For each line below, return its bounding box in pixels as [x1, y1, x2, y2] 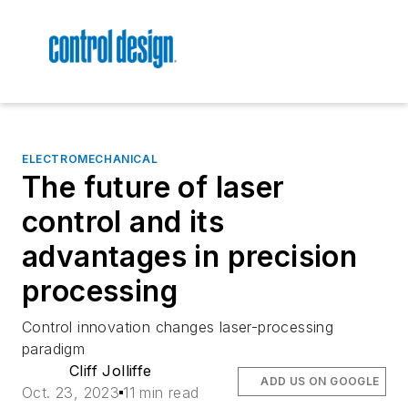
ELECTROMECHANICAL [22, 152, 158, 167]
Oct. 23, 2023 [22, 383, 120, 403]
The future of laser [22, 169, 285, 206]
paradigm [22, 340, 86, 359]
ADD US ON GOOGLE [260, 374, 380, 389]
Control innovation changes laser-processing [22, 318, 334, 337]
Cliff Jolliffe [69, 362, 152, 381]
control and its [22, 204, 224, 240]
